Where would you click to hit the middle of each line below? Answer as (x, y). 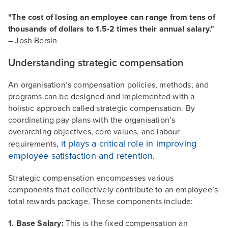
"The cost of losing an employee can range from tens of (112, 17)
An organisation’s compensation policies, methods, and (109, 85)
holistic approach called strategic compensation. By (102, 108)
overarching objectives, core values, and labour (94, 132)
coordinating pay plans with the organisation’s (92, 120)
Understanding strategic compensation (96, 63)
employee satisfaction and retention (81, 156)
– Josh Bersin (33, 41)
